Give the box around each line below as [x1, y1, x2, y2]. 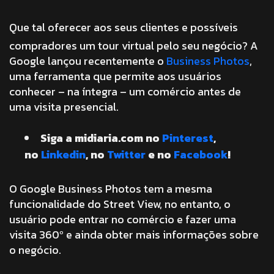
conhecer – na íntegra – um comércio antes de [9, 83, 241, 100]
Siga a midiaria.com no [40, 130, 162, 146]
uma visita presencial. [9, 98, 119, 115]
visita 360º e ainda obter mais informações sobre [9, 226, 259, 243]
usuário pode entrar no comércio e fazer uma [9, 211, 236, 228]
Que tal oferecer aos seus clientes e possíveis [9, 19, 238, 36]
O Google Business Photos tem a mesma [9, 180, 212, 197]
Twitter [107, 146, 146, 163]
